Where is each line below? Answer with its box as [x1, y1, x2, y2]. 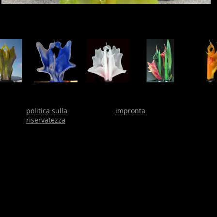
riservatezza [26, 115, 65, 124]
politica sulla [26, 106, 67, 115]
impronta [115, 106, 145, 115]
